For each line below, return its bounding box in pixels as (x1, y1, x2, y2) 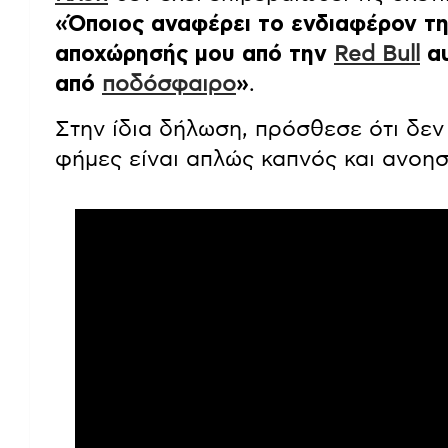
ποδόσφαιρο (102, 73, 236, 96)
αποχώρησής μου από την (55, 43, 334, 66)
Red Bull (334, 43, 420, 66)
